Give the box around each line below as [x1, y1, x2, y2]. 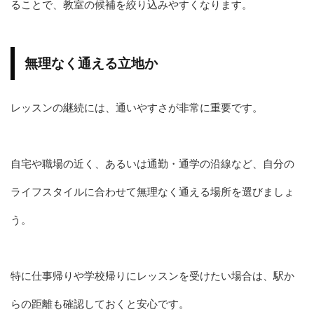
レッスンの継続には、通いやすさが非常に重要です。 [11, 100, 263, 114]
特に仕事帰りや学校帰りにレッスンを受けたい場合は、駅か [11, 268, 294, 282]
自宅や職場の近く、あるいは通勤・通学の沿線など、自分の [11, 156, 294, 170]
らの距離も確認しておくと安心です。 [11, 296, 189, 310]
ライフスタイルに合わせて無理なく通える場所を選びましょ [11, 184, 294, 198]
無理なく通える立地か [25, 55, 158, 71]
